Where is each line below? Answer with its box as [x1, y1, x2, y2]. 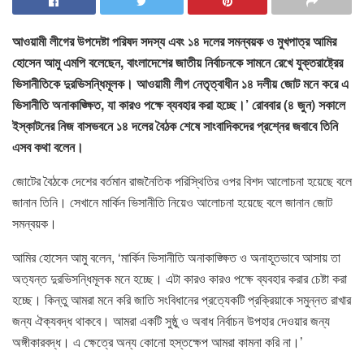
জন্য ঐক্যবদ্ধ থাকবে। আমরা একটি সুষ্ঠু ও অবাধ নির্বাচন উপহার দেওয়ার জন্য [12, 310, 330, 330]
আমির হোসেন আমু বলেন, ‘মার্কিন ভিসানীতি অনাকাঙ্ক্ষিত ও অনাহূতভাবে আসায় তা [12, 247, 340, 266]
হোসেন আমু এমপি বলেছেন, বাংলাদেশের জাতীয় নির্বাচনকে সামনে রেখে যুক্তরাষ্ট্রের [12, 52, 343, 71]
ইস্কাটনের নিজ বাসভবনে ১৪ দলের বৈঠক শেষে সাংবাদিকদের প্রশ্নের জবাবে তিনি [12, 115, 338, 135]
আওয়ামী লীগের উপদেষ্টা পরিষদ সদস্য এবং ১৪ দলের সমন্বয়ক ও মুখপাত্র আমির [12, 31, 336, 50]
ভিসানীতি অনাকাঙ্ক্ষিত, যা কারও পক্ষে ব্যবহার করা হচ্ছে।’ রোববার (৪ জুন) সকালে [12, 94, 345, 114]
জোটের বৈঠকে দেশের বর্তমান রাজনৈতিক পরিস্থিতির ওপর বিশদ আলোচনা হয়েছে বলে [12, 171, 352, 190]
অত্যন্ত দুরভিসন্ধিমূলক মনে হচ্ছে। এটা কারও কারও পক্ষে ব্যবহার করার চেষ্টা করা [12, 268, 347, 288]
